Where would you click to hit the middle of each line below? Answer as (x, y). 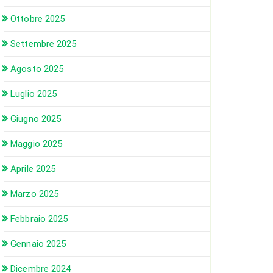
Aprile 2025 (33, 169)
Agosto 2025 (37, 69)
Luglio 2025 (34, 94)
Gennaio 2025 (38, 244)
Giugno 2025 (36, 119)
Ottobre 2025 (38, 19)
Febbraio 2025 (39, 219)
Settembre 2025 (44, 44)
